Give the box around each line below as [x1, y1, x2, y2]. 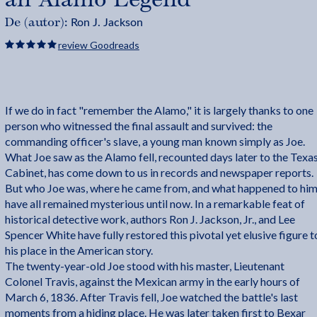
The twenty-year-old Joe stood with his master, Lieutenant [4, 259, 284, 273]
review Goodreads [57, 38, 139, 51]
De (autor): [4, 15, 71, 31]
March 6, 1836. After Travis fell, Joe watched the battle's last [4, 290, 298, 304]
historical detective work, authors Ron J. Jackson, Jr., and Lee [4, 212, 295, 226]
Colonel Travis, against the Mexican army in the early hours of [4, 275, 300, 289]
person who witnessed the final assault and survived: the [4, 119, 272, 133]
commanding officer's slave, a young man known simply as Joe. [4, 134, 305, 149]
